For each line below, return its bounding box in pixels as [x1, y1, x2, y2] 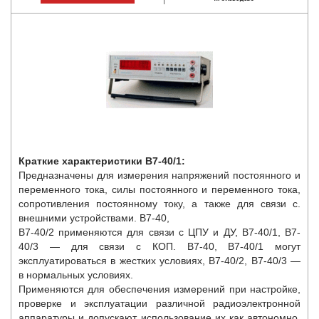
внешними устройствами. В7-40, [19, 211, 169, 224]
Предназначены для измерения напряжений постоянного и [19, 169, 300, 181]
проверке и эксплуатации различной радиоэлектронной [19, 297, 300, 309]
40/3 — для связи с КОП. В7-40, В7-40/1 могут [19, 240, 300, 252]
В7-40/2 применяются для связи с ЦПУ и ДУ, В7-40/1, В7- [19, 226, 300, 238]
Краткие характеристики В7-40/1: [19, 155, 185, 167]
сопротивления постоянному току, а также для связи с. [19, 197, 300, 209]
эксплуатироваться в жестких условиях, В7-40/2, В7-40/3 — [19, 254, 300, 266]
